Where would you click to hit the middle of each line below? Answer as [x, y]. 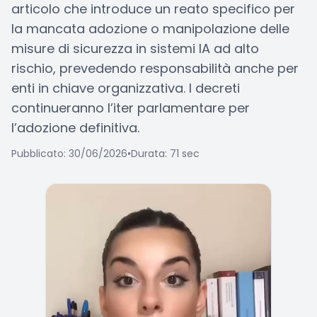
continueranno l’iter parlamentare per [131, 108]
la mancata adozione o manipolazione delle [150, 29]
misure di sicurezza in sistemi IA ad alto [135, 48]
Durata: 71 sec [165, 154]
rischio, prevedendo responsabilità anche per [155, 68]
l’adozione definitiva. [75, 128]
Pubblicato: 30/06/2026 [69, 154]
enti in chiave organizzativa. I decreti [126, 88]
